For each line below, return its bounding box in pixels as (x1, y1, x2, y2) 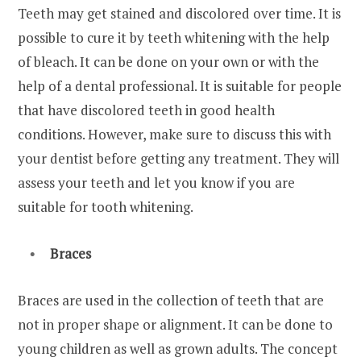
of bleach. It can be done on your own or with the (18, 52, 319, 71)
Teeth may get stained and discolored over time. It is (18, 3, 341, 23)
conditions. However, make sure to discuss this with (18, 124, 331, 143)
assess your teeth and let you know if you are (18, 172, 295, 192)
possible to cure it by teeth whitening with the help (18, 27, 330, 47)
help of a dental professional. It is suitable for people (18, 76, 342, 95)
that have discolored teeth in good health (18, 100, 275, 119)
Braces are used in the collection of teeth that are (18, 291, 324, 310)
